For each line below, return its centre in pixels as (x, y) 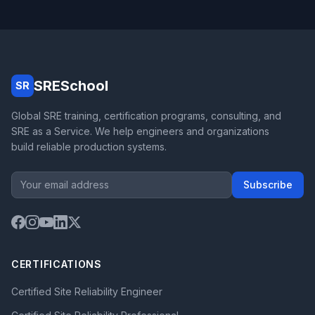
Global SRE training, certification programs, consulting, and (146, 116)
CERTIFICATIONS (57, 264)
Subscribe (268, 185)
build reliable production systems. (89, 147)
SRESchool (71, 86)
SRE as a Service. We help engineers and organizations (140, 131)
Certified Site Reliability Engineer (87, 291)
